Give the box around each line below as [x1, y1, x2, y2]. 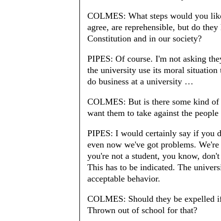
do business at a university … [87, 76, 193, 86]
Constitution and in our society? [87, 33, 202, 43]
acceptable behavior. [87, 173, 160, 184]
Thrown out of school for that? [87, 205, 197, 215]
